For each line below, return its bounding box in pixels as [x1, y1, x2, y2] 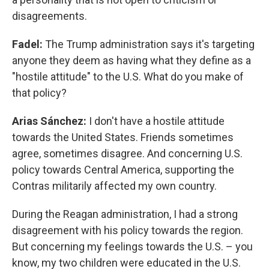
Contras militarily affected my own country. [12, 180, 217, 192]
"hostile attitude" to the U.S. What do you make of [12, 70, 244, 83]
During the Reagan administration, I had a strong [12, 208, 238, 220]
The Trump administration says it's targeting [45, 38, 255, 50]
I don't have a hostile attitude [89, 115, 225, 127]
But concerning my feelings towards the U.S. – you [12, 240, 253, 253]
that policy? [12, 86, 67, 99]
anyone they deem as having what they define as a [12, 54, 251, 67]
